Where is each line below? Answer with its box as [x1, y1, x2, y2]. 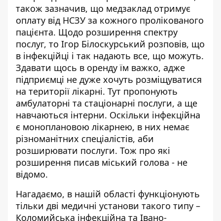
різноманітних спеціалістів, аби [16, 133, 154, 145]
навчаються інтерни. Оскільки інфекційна [16, 109, 200, 121]
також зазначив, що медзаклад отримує [16, 2, 190, 14]
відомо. [16, 168, 48, 180]
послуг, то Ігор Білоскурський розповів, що [16, 38, 205, 50]
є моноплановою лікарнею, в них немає [16, 121, 189, 133]
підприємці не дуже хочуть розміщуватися [16, 74, 202, 85]
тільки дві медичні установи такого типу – [16, 200, 200, 212]
